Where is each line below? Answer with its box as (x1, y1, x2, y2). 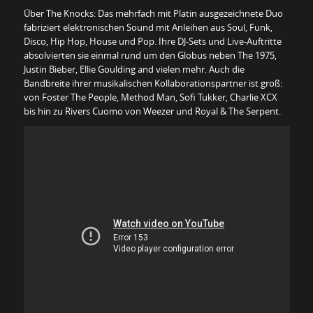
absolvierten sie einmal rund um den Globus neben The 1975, (23, 48, 277, 61)
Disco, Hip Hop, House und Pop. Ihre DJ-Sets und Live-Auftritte (23, 34, 282, 48)
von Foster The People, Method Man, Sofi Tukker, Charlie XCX (23, 90, 277, 103)
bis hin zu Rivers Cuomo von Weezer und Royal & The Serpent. (23, 104, 281, 117)
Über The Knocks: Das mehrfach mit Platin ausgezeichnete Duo (23, 6, 283, 20)
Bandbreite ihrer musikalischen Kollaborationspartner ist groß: (23, 76, 282, 89)
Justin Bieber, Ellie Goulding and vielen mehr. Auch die (23, 62, 245, 75)
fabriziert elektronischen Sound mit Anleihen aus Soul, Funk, (23, 20, 272, 34)
